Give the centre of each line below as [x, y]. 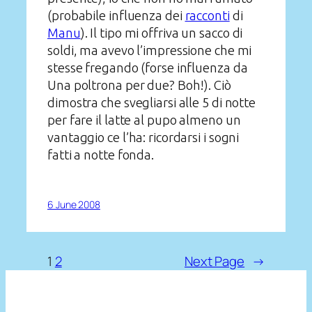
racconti [207, 16]
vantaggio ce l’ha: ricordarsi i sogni [143, 138]
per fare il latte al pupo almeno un [144, 120]
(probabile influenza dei [116, 16]
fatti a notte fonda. [101, 155]
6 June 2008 [74, 204]
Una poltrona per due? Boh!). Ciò [139, 85]
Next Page [214, 261]
